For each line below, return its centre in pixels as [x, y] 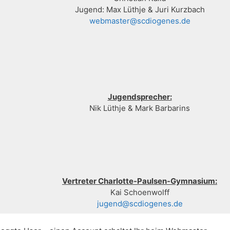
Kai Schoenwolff [140, 193]
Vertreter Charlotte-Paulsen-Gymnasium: [140, 181]
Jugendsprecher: [140, 97]
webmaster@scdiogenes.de [140, 21]
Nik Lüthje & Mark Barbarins [140, 108]
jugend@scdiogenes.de [140, 204]
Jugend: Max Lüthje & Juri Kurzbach [140, 10]
